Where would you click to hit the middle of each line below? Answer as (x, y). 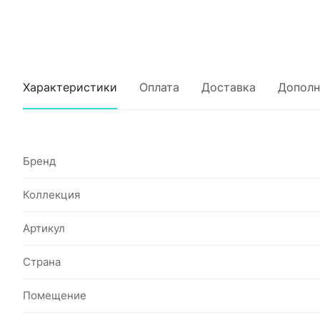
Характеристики (70, 87)
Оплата (159, 87)
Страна (42, 262)
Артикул (44, 228)
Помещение (55, 295)
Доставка (229, 87)
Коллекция (51, 195)
